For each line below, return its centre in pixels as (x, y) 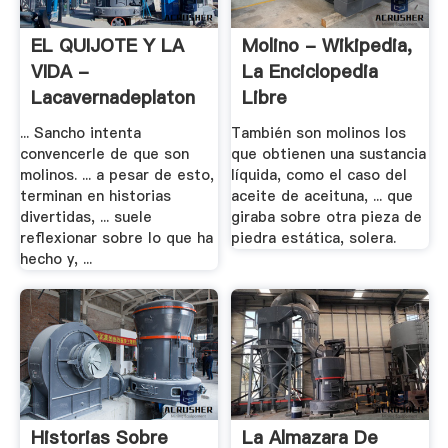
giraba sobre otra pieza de (327, 216)
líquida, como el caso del (319, 174)
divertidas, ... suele (85, 216)
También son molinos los (319, 132)
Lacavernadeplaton (112, 98)
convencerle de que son (104, 153)
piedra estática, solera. (314, 237)
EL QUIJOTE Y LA (107, 46)
